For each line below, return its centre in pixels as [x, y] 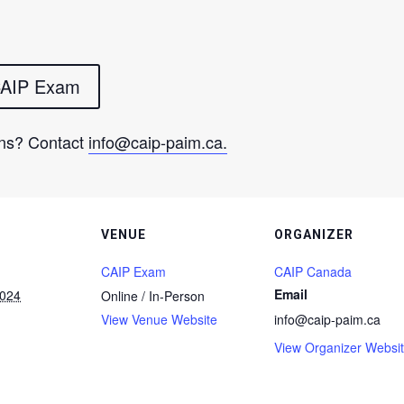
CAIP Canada [313, 271]
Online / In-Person [153, 295]
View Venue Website [159, 319]
